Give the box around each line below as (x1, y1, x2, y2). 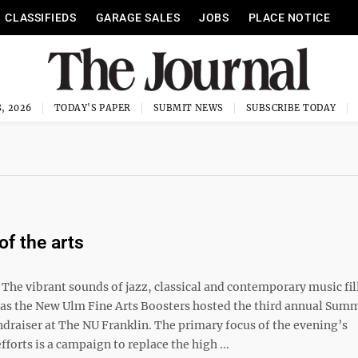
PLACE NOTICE (248, 11, 331, 24)
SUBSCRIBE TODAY (245, 102, 336, 113)
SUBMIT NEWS (153, 102, 224, 113)
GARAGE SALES (95, 11, 181, 24)
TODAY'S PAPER (54, 102, 131, 113)
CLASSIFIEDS (5, 11, 77, 24)
